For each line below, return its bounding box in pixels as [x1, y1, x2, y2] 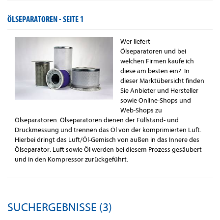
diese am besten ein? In [120, 67, 190, 76]
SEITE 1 [63, 14, 84, 25]
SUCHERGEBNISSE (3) [7, 201, 112, 215]
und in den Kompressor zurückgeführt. [15, 155, 128, 164]
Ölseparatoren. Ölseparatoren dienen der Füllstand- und [15, 116, 179, 125]
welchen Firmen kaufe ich [120, 57, 194, 66]
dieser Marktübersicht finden [120, 77, 204, 85]
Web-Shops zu [120, 106, 162, 115]
